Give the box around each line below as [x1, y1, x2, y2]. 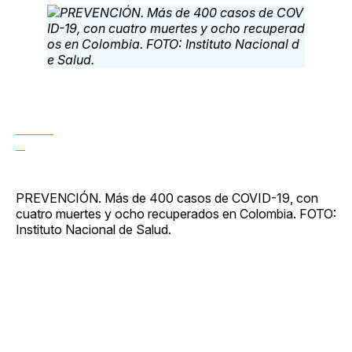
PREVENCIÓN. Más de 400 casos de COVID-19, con [16, 189, 318, 206]
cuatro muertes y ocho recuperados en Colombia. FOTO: [16, 205, 336, 222]
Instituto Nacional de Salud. [16, 221, 171, 237]
